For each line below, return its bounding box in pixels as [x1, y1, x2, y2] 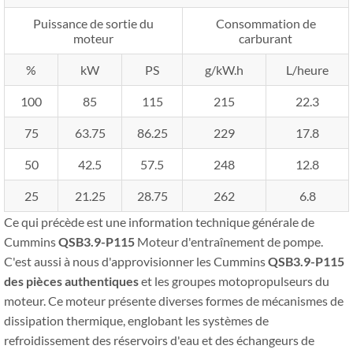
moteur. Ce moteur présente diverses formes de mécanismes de [4, 292, 344, 308]
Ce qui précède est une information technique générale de [4, 214, 314, 229]
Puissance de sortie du [33, 15, 154, 31]
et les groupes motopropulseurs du [139, 273, 329, 288]
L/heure [286, 61, 329, 77]
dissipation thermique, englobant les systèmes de [4, 312, 269, 328]
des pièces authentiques [4, 273, 139, 288]
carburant [239, 30, 292, 46]
